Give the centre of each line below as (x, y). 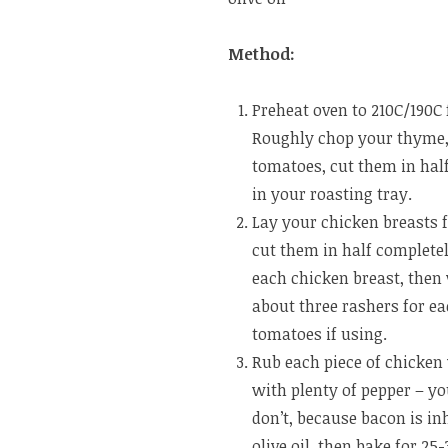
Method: (261, 53)
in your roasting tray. (332, 193)
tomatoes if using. (319, 333)
